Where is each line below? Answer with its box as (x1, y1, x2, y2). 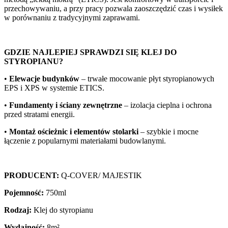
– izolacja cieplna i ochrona (122, 100, 212, 109)
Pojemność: (4, 188, 44, 197)
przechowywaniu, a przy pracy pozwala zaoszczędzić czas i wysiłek (4, 4, 223, 13)
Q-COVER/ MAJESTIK (59, 170, 142, 180)
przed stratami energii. (4, 109, 75, 119)
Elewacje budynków (9, 74, 79, 83)
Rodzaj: (4, 205, 32, 214)
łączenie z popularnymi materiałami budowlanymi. (4, 136, 166, 145)
